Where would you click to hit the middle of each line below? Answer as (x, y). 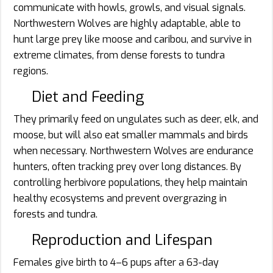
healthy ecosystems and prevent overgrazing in (120, 198)
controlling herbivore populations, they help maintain (130, 182)
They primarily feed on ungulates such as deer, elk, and (136, 119)
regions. (31, 71)
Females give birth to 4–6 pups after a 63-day (116, 262)
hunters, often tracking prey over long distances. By (127, 166)
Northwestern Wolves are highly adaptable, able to (127, 23)
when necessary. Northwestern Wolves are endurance (133, 151)
